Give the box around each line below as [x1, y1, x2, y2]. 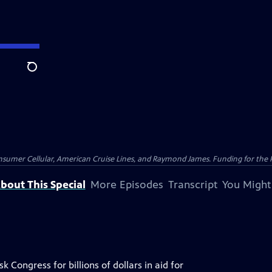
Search [27, 67, 56, 80]
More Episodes [90, 178, 163, 191]
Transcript [168, 178, 217, 191]
